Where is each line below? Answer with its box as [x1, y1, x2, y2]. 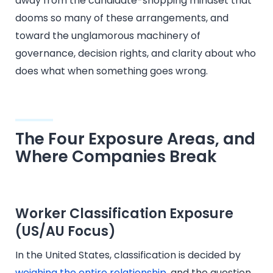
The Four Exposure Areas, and [15, 127, 255, 150]
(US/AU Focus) [15, 221, 116, 241]
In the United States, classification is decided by [15, 247, 241, 262]
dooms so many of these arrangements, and [15, 10, 229, 25]
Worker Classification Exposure [15, 204, 233, 223]
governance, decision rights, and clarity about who [15, 46, 256, 60]
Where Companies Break [15, 145, 216, 168]
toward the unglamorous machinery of [15, 28, 200, 43]
